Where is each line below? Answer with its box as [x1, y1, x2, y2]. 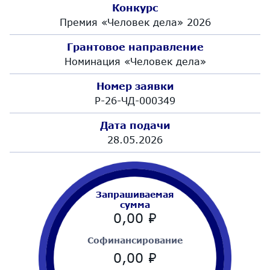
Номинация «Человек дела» [64, 55, 206, 67]
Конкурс [111, 2, 159, 13]
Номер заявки [96, 80, 174, 92]
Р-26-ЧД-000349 [95, 95, 175, 106]
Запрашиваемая [96, 189, 174, 199]
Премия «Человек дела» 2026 [59, 16, 211, 28]
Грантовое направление [66, 41, 204, 52]
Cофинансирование [87, 234, 183, 245]
